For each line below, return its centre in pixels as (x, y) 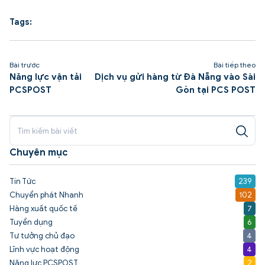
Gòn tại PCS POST (216, 90)
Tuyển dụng (31, 222)
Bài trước (25, 65)
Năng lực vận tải (46, 77)
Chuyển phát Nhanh (46, 195)
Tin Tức (22, 182)
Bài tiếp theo (235, 65)
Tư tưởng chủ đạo (42, 236)
